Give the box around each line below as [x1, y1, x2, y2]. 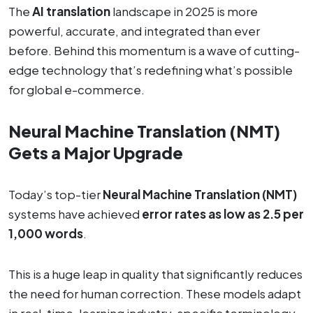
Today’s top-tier [8, 186, 103, 202]
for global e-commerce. [8, 81, 145, 97]
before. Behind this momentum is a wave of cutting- [8, 42, 300, 58]
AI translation [32, 3, 110, 19]
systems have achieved [8, 205, 142, 221]
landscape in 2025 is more [110, 3, 258, 19]
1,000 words [8, 225, 83, 241]
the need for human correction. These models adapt [8, 285, 301, 301]
